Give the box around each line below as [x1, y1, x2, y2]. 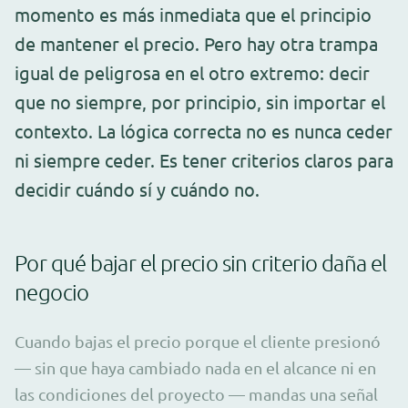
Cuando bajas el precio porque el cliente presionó [15, 331, 381, 351]
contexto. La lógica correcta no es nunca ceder [15, 118, 393, 142]
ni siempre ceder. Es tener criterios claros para [15, 148, 393, 171]
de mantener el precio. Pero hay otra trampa [15, 31, 378, 55]
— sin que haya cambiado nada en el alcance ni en [15, 357, 376, 377]
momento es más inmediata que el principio [15, 2, 372, 25]
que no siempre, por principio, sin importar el [15, 89, 385, 113]
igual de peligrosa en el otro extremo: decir [15, 60, 370, 84]
